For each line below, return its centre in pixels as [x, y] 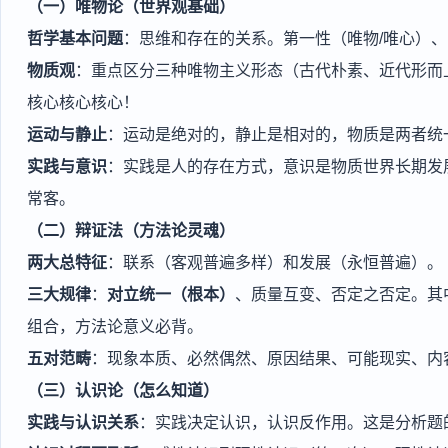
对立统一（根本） [171, 294]
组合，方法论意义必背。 [115, 326]
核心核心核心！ [83, 102]
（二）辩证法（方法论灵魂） [131, 230]
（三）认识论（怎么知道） [123, 390]
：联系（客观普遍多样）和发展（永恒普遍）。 [275, 262]
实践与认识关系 [83, 422]
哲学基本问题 [75, 38]
